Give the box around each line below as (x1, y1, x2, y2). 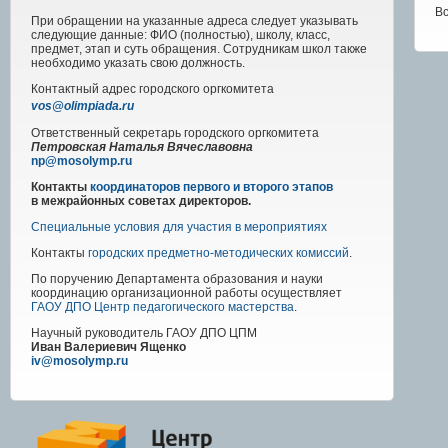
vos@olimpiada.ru (31, 99, 134, 114)
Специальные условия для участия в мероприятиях (31, 220, 327, 235)
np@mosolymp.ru (31, 154, 132, 169)
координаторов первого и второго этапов (90, 180, 333, 195)
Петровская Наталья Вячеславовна (31, 140, 253, 155)
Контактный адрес (31, 82, 139, 97)
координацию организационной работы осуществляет (31, 286, 342, 301)
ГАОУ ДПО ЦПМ (166, 326, 257, 341)
